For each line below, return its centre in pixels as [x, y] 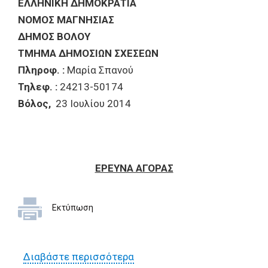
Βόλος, [34, 103]
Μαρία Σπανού [99, 70]
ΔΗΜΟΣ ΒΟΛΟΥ [54, 36]
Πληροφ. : [41, 70]
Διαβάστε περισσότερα [78, 257]
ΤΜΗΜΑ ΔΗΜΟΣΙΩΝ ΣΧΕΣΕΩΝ [88, 53]
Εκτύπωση [73, 208]
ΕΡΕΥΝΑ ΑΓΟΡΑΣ [134, 168]
